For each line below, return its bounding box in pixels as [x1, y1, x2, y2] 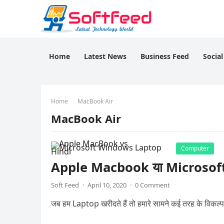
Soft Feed [51, 180, 79, 189]
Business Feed [140, 51, 189, 61]
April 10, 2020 [87, 180, 126, 189]
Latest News [84, 51, 126, 61]
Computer [181, 144, 209, 152]
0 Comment [135, 180, 170, 189]
